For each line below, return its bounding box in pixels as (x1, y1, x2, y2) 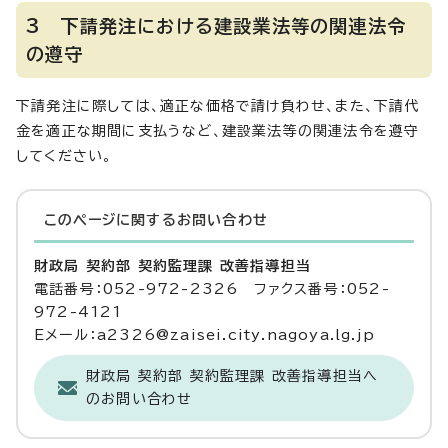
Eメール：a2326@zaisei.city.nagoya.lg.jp (34, 328, 375, 342)
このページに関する (44, 213, 177, 227)
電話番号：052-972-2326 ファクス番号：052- (34, 282, 390, 296)
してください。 (16, 149, 113, 163)
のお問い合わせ (86, 392, 193, 406)
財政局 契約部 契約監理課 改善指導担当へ (86, 369, 379, 383)
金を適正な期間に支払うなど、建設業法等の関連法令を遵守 (16, 124, 420, 138)
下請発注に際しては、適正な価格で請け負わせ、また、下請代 (16, 99, 420, 113)
